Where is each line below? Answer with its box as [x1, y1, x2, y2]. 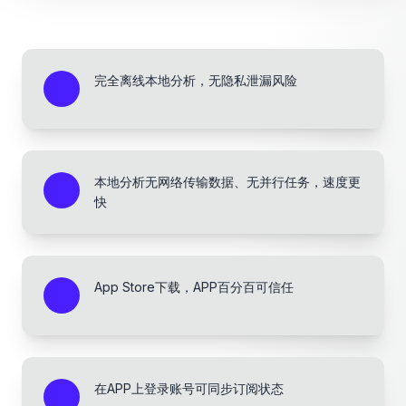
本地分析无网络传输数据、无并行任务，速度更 [94, 174, 361, 189]
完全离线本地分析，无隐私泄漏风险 [94, 72, 297, 88]
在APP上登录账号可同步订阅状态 [94, 381, 284, 396]
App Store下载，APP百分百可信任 [94, 279, 294, 295]
